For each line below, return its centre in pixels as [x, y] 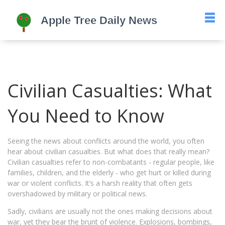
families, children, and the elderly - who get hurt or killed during [109, 173]
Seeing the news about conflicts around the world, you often [106, 141]
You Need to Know [86, 116]
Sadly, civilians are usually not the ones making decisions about [110, 211]
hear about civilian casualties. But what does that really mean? [108, 151]
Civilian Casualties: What [110, 91]
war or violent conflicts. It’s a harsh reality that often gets [100, 183]
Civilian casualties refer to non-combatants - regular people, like [111, 162]
